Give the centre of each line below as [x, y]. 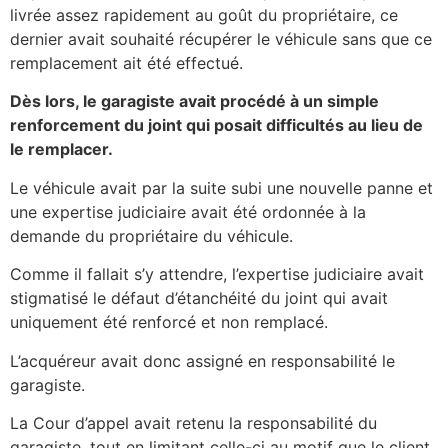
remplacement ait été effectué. [126, 63]
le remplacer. [61, 149]
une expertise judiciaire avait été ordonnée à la [188, 211]
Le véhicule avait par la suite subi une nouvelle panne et [221, 187]
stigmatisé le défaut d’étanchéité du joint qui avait [199, 298]
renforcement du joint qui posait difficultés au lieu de [216, 125]
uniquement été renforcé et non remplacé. [169, 322]
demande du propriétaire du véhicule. [151, 235]
